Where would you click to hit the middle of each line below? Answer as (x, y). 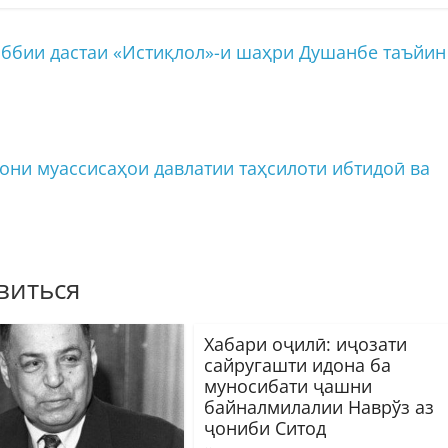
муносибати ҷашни (288, 385)
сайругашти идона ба (297, 364)
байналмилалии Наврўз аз (319, 406)
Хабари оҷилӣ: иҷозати (305, 343)
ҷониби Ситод (265, 427)
